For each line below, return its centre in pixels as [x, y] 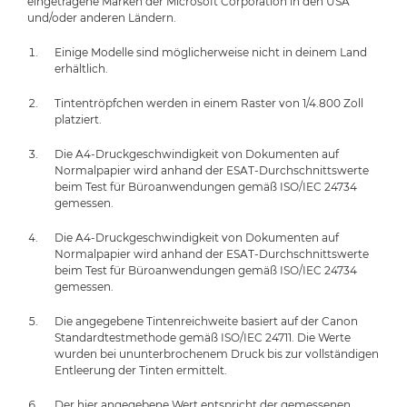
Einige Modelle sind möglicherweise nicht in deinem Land [211, 52]
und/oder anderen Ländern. [102, 17]
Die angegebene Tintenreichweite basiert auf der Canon [206, 321]
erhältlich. [81, 68]
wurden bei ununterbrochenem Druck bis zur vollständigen [217, 353]
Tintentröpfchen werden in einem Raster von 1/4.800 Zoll [209, 103]
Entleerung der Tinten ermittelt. [141, 370]
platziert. [78, 119]
